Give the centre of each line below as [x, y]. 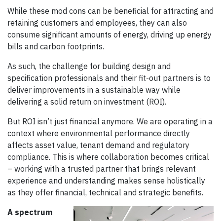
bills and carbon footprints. [56, 47]
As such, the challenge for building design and [89, 66]
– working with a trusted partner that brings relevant [102, 169]
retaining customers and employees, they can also [97, 23]
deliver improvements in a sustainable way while [94, 90]
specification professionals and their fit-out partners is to [109, 78]
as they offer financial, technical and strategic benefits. [105, 193]
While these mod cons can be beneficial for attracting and [110, 11]
